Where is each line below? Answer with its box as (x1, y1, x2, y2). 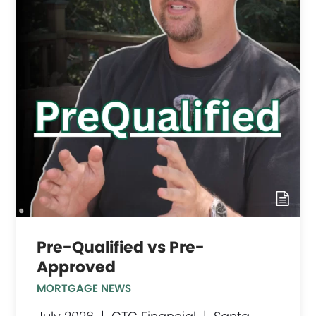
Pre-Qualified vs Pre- (37, 236, 205, 258)
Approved (37, 255, 116, 278)
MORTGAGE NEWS (37, 280, 132, 296)
